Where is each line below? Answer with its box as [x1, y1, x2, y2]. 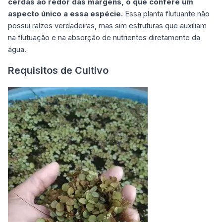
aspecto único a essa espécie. [8, 8, 123, 18]
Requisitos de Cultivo [8, 64, 109, 76]
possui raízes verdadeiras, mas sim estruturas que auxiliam [8, 20, 207, 30]
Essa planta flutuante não [123, 8, 210, 18]
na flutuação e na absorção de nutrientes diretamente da [8, 32, 200, 42]
